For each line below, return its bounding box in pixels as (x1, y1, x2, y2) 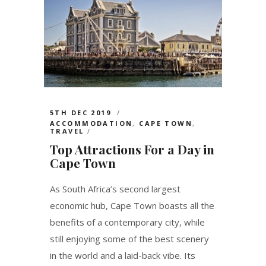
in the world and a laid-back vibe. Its (50, 249, 195, 262)
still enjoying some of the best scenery (50, 233, 209, 245)
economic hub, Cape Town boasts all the (50, 199, 214, 212)
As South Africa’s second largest (50, 183, 180, 195)
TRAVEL (50, 126, 84, 136)
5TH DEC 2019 (50, 108, 115, 118)
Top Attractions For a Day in (50, 141, 214, 158)
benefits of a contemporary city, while (50, 216, 205, 229)
